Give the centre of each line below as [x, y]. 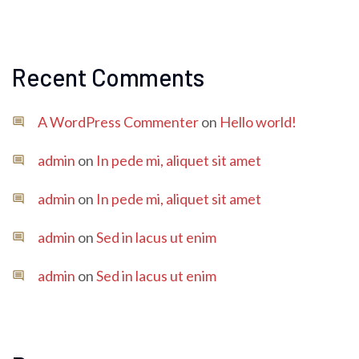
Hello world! [258, 122]
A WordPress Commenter [118, 122]
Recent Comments [108, 77]
